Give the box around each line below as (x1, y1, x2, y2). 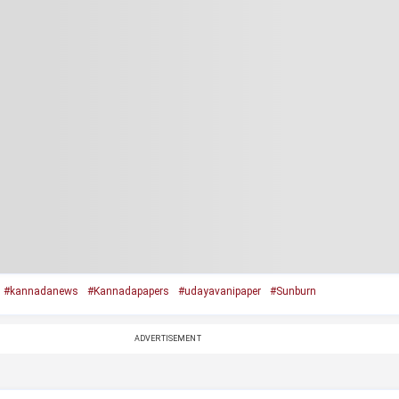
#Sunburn (269, 285, 316, 297)
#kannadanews (3, 285, 78, 297)
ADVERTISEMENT (134, 334, 201, 343)
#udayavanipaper (177, 285, 261, 297)
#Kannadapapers (86, 285, 169, 297)
